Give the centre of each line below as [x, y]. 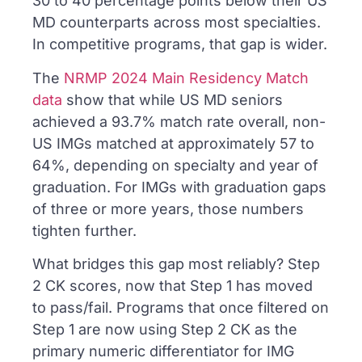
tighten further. [84, 230]
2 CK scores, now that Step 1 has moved [173, 285]
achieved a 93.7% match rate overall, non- [179, 121]
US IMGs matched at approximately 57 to [173, 143]
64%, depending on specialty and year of [175, 165]
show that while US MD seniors [173, 99]
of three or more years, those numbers [168, 208]
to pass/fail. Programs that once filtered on [181, 307]
